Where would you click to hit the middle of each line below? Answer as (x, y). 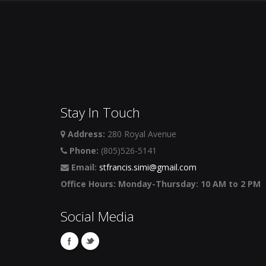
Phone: (84, 151)
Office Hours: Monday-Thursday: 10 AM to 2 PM (161, 184)
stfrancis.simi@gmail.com (148, 167)
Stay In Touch (100, 113)
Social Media (97, 216)
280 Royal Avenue (141, 134)
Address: (86, 134)
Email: (84, 167)
